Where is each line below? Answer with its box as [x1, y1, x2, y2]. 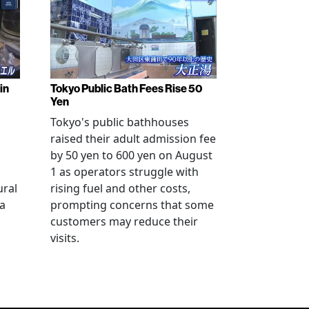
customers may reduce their [50, 213, 198, 229]
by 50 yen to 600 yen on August [50, 147, 212, 163]
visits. [50, 230, 79, 246]
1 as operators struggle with [50, 163, 199, 179]
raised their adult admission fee [50, 130, 216, 146]
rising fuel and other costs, [50, 180, 190, 196]
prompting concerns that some [50, 197, 214, 212]
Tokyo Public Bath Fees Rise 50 [50, 81, 202, 95]
